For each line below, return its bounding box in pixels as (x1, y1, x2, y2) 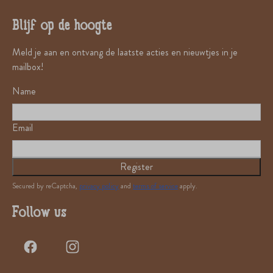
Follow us (12, 205, 66, 222)
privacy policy (79, 180, 119, 191)
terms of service (133, 180, 178, 191)
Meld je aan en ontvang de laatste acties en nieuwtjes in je (12, 44, 238, 59)
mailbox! (12, 59, 43, 74)
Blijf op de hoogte (12, 18, 112, 35)
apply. (178, 180, 197, 191)
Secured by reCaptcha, (12, 180, 79, 191)
